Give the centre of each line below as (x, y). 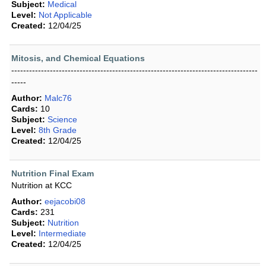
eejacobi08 (65, 202)
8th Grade (58, 130)
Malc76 (58, 98)
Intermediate (62, 234)
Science (62, 120)
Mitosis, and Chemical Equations (78, 58)
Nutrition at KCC (42, 186)
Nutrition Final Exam (53, 174)
